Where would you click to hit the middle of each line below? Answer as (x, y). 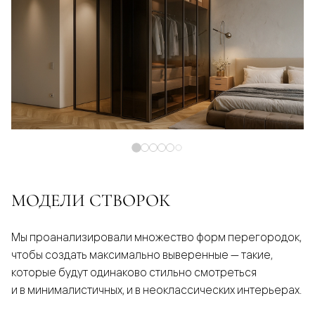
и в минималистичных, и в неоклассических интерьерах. (156, 290)
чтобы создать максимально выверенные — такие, (142, 255)
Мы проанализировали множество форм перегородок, (156, 237)
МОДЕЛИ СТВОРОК (91, 200)
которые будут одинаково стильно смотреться (134, 272)
